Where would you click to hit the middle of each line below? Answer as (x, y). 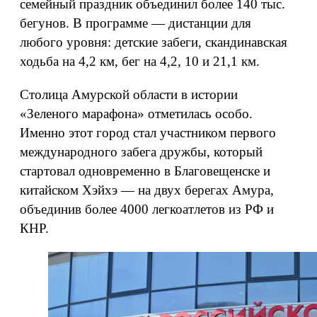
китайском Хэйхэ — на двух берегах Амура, (147, 190)
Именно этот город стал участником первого (148, 133)
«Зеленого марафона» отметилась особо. (136, 114)
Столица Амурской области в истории (129, 94)
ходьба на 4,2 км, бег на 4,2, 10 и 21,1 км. (140, 61)
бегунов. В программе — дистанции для (136, 23)
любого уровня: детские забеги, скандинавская (154, 42)
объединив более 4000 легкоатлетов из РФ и (147, 209)
